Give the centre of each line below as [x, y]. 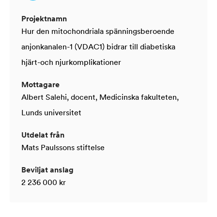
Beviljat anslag [47, 170]
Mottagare [40, 85]
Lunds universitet [51, 113]
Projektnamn [44, 19]
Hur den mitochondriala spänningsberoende [98, 32]
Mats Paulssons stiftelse [63, 148]
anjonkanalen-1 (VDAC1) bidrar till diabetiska [98, 47]
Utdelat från [43, 136]
